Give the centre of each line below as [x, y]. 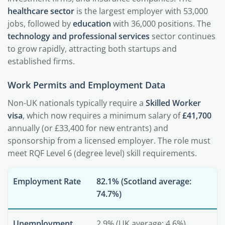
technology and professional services [79, 36]
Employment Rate [47, 181]
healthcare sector [41, 11]
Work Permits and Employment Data [86, 85]
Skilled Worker [173, 103]
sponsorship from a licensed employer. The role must [109, 141]
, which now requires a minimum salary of [102, 116]
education [92, 24]
